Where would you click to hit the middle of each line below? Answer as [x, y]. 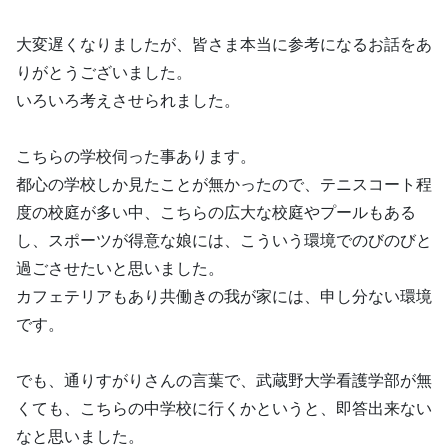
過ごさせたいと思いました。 [120, 268]
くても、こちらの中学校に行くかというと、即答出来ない [224, 408]
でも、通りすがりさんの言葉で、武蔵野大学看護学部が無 [224, 380]
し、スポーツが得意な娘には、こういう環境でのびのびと [224, 240]
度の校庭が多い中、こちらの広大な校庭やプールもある [216, 212]
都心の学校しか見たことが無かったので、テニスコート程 [224, 184]
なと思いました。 [80, 436]
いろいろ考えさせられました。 [128, 100]
